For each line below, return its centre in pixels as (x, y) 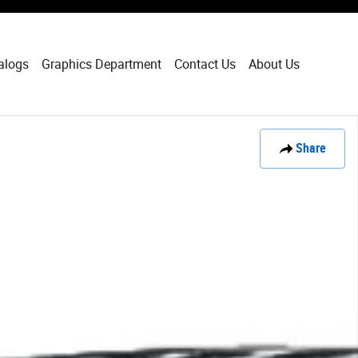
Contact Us (205, 64)
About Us (274, 64)
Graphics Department (101, 64)
